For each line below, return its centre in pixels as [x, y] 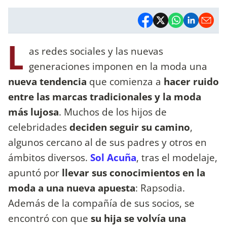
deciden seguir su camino [130, 127]
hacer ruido [191, 81]
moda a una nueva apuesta [72, 187]
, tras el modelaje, [177, 157]
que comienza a [125, 81]
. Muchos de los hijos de [113, 111]
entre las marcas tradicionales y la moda [105, 96]
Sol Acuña [113, 157]
